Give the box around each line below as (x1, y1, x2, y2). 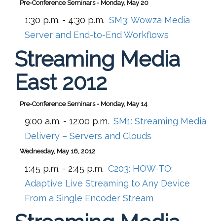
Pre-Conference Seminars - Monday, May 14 (20, 100, 147, 108)
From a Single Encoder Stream (25, 192, 153, 203)
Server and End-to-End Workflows (25, 29, 169, 40)
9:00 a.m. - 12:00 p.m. (25, 115, 109, 126)
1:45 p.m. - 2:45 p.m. (25, 163, 104, 174)
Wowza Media (131, 14, 190, 25)
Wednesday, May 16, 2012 (20, 147, 95, 155)
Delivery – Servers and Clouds (25, 130, 151, 141)
